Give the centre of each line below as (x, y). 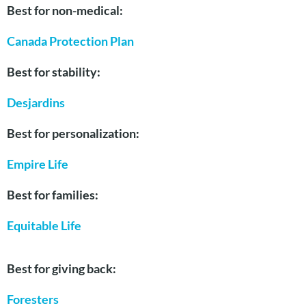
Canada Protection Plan (70, 41)
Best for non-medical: (66, 11)
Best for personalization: (74, 134)
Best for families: (54, 195)
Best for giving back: (62, 269)
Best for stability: (55, 72)
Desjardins (36, 103)
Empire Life (38, 164)
